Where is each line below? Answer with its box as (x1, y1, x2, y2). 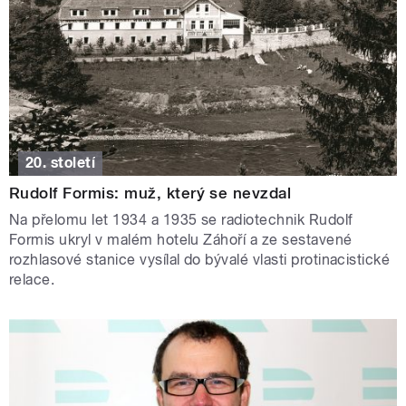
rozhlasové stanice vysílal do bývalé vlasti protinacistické (9, 251, 391, 269)
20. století (25, 154, 96, 172)
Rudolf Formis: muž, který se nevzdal (9, 184, 292, 203)
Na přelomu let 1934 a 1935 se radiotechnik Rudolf (9, 211, 353, 229)
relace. (9, 271, 55, 289)
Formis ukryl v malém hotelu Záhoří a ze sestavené (9, 231, 353, 249)
